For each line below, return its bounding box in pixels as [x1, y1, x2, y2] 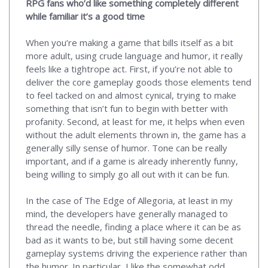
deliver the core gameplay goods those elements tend [26, 76, 251, 89]
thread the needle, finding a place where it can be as [26, 221, 241, 233]
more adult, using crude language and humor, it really [26, 50, 243, 62]
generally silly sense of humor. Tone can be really [26, 142, 227, 154]
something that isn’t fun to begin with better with [26, 102, 228, 115]
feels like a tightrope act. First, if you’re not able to [26, 63, 233, 75]
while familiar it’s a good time [26, 10, 145, 23]
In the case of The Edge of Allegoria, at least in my [26, 194, 233, 207]
